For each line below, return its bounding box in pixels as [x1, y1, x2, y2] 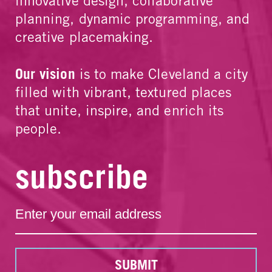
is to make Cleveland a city [75, 66, 248, 83]
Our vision [15, 65, 75, 83]
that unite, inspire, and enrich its [15, 102, 224, 119]
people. [15, 120, 62, 137]
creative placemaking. [15, 29, 154, 46]
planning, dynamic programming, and [15, 10, 250, 27]
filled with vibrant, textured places [15, 84, 232, 101]
